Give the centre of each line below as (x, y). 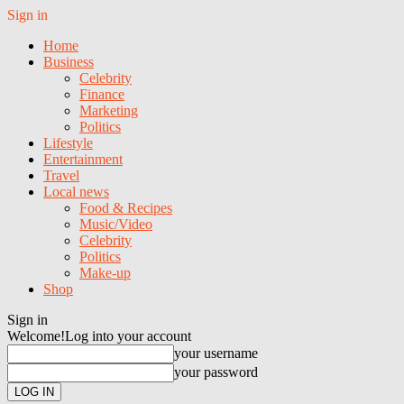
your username (216, 353)
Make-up (105, 273)
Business (69, 62)
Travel (61, 175)
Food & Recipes (126, 208)
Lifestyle (68, 143)
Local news (76, 192)
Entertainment (83, 159)
